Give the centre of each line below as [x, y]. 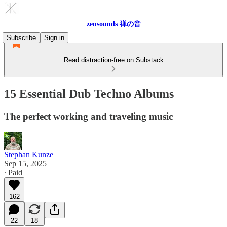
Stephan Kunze [29, 154]
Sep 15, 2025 [25, 163]
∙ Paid [13, 172]
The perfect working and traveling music [88, 116]
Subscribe [21, 38]
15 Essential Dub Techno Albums [89, 93]
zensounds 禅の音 [113, 24]
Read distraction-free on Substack [113, 60]
